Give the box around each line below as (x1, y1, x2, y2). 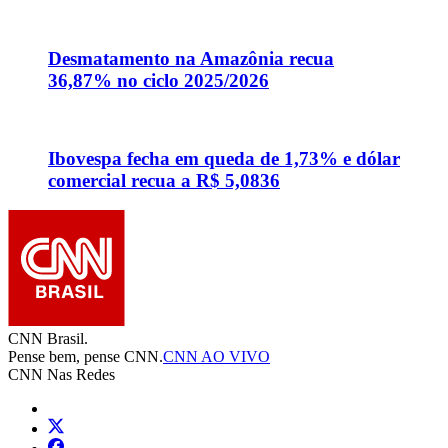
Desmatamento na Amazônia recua (48, 48, 334, 70)
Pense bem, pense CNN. (8, 348, 163, 366)
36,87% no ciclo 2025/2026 (48, 70, 269, 92)
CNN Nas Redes (8, 366, 115, 384)
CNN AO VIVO (163, 348, 270, 366)
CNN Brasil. (8, 330, 88, 348)
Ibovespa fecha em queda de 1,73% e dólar (48, 147, 400, 169)
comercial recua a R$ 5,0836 (48, 169, 280, 191)
